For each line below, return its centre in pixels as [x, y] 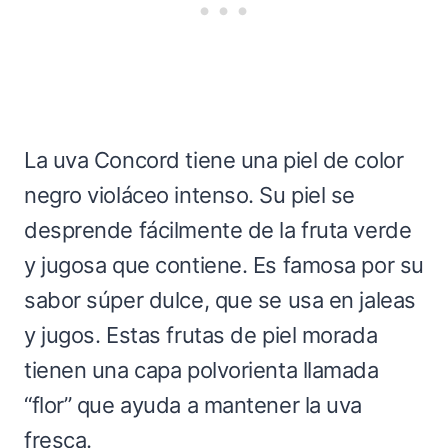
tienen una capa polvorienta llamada [201, 369]
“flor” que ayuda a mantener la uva [193, 404]
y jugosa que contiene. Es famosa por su [224, 264]
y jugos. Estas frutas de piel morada [201, 334]
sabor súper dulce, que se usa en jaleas [220, 299]
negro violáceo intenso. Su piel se [190, 194]
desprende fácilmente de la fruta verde [218, 229]
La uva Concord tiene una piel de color [214, 159]
